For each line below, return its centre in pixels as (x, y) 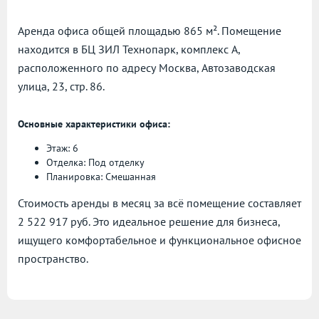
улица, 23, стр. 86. (61, 87)
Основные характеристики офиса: (94, 124)
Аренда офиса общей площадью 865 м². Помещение (150, 31)
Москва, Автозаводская (217, 68)
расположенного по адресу (88, 68)
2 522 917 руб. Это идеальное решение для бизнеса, (149, 222)
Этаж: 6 (62, 148)
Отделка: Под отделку (95, 163)
